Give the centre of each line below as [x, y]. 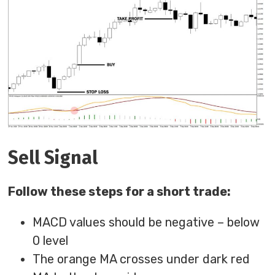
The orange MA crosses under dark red [141, 259]
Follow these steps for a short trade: [120, 192]
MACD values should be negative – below [146, 223]
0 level [51, 241]
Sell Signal [53, 158]
